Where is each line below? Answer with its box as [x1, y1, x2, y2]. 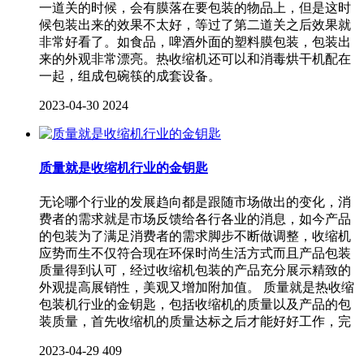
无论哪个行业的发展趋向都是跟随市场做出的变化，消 [39, 195, 351, 210]
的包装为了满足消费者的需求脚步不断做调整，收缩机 [39, 229, 351, 244]
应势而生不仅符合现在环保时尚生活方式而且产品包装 [39, 246, 351, 261]
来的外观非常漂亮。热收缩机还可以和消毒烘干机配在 [39, 51, 351, 66]
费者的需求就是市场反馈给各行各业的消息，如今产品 [39, 212, 351, 227]
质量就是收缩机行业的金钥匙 [39, 160, 208, 175]
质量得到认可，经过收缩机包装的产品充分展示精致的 [39, 263, 351, 278]
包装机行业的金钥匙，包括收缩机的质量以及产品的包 [39, 297, 351, 312]
